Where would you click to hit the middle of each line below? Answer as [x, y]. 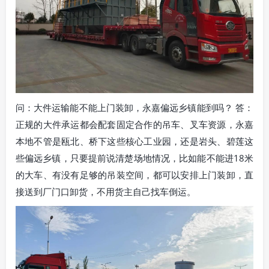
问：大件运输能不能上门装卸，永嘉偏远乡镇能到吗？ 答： [134, 107]
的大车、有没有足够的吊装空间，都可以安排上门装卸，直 [134, 174]
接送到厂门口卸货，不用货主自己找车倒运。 [106, 191]
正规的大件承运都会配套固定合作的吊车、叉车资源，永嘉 [134, 124]
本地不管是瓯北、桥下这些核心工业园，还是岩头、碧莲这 [134, 141]
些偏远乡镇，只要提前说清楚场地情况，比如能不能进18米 [134, 158]
